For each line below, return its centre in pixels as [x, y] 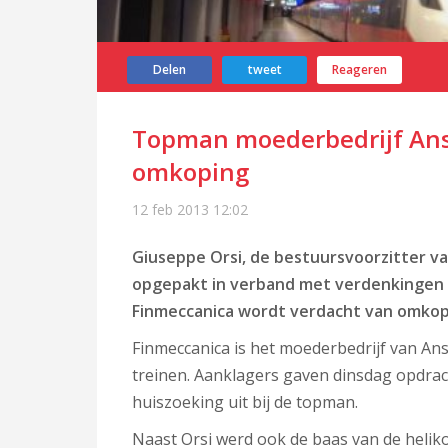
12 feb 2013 [170, 209]
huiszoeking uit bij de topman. [245, 402]
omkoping [190, 171]
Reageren [359, 69]
